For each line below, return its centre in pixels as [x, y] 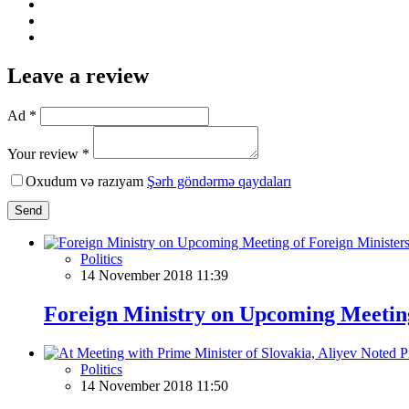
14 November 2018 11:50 [154, 385]
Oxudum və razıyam [86, 181]
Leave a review [78, 75]
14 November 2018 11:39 [154, 275]
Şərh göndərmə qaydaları [219, 181]
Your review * [48, 153]
